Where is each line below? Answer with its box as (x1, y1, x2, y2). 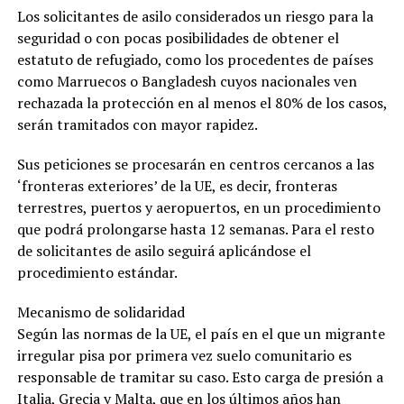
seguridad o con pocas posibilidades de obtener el (16, 27, 339, 48)
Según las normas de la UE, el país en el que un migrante (16, 323, 385, 344)
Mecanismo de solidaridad (16, 301, 185, 322)
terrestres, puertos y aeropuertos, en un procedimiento (16, 197, 381, 217)
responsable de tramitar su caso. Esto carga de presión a (16, 366, 383, 387)
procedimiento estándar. (16, 262, 178, 282)
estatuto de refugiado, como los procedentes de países (16, 49, 373, 69)
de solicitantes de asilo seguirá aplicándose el (16, 240, 311, 261)
